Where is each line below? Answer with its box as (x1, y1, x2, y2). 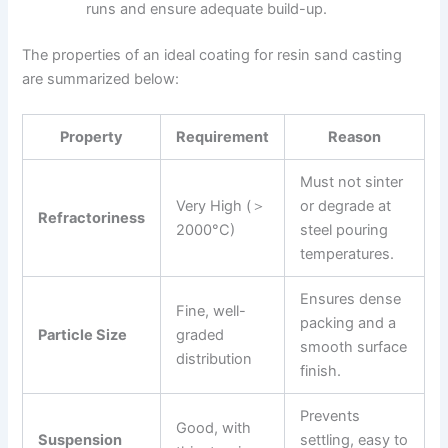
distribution (176, 350, 253, 369)
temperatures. (300, 245, 395, 264)
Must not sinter (300, 173, 404, 192)
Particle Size (38, 326, 128, 345)
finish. (300, 362, 342, 381)
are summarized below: (22, 70, 180, 89)
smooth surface (300, 338, 408, 357)
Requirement (176, 128, 270, 147)
